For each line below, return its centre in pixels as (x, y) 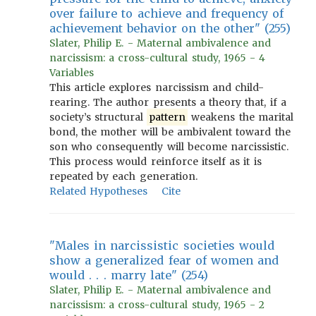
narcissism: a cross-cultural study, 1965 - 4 (158, 58)
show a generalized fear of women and (164, 260)
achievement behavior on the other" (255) (170, 28)
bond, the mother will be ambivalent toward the (170, 132)
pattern (168, 117)
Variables (72, 73)
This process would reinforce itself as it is (156, 162)
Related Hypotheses (99, 191)
